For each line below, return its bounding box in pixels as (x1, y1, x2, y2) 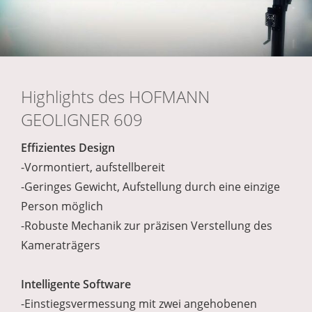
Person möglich (21, 198, 103, 214)
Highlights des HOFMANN (21, 85, 210, 109)
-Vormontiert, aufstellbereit (21, 159, 165, 175)
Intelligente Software (21, 276, 131, 292)
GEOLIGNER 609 (21, 108, 143, 132)
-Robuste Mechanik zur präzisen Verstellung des (21, 218, 272, 234)
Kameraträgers (21, 237, 100, 253)
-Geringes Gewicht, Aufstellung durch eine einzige (21, 179, 280, 195)
